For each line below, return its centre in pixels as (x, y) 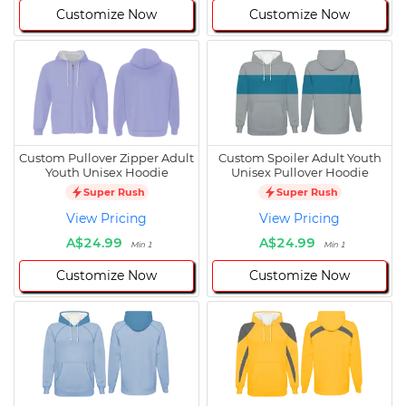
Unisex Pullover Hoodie (300, 173)
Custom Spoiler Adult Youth (300, 158)
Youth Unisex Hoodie (106, 173)
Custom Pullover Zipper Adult (106, 158)
